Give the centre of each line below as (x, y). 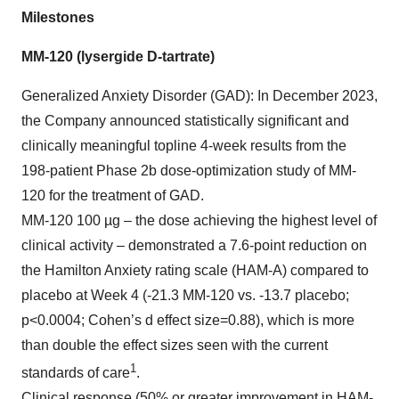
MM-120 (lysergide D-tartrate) (118, 57)
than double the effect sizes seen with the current (175, 345)
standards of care (76, 373)
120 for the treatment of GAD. (113, 195)
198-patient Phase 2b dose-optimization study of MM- (189, 171)
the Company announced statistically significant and (185, 121)
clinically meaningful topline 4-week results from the (184, 146)
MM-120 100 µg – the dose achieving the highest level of (199, 220)
